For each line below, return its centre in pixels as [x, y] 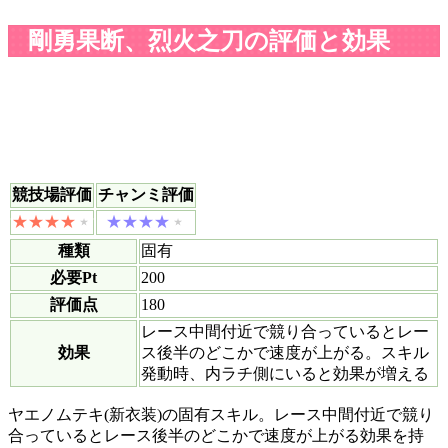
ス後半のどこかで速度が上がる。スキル [285, 352]
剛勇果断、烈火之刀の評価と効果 [209, 40]
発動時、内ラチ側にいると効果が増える [285, 373]
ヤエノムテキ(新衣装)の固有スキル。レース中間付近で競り [221, 414]
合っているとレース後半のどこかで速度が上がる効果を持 [216, 435]
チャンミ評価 [146, 194]
